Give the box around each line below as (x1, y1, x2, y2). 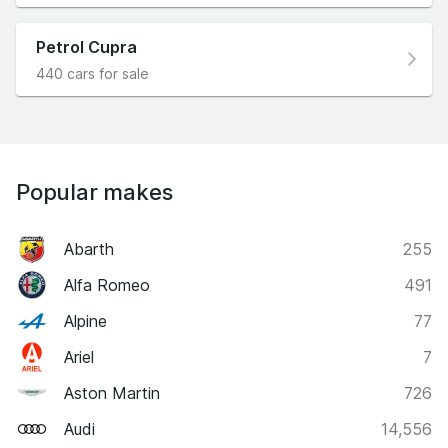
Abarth (64, 238, 114, 259)
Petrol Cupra (36, 36, 137, 57)
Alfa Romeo (64, 274, 150, 295)
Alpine (64, 310, 107, 331)
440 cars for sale (36, 64, 149, 82)
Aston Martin (64, 382, 160, 403)
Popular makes (16, 178, 173, 205)
